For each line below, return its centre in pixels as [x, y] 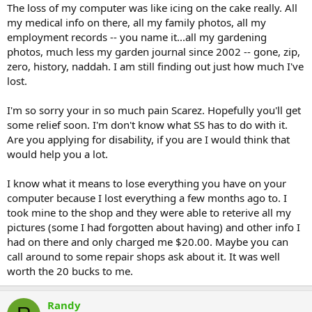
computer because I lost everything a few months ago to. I [147, 197]
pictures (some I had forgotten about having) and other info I [154, 227]
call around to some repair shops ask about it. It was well [143, 256]
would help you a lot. [57, 154]
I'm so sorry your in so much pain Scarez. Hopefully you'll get [154, 110]
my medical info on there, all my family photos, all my [136, 22]
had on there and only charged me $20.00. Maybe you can [148, 241]
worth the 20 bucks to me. [70, 271]
